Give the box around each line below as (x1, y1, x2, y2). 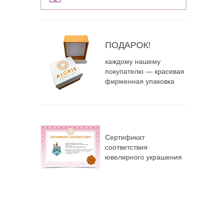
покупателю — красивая (105, 67, 184, 75)
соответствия (105, 143, 148, 151)
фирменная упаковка (105, 77, 174, 85)
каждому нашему (105, 57, 161, 65)
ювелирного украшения (105, 153, 182, 161)
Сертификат (105, 133, 145, 141)
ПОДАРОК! (105, 40, 151, 50)
